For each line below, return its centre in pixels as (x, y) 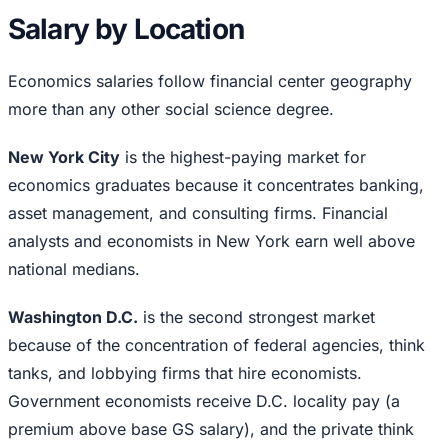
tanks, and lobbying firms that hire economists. (185, 373)
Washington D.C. (73, 317)
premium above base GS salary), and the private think (211, 429)
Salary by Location (126, 29)
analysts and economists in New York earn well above (211, 241)
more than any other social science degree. (171, 109)
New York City (64, 157)
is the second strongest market (256, 317)
